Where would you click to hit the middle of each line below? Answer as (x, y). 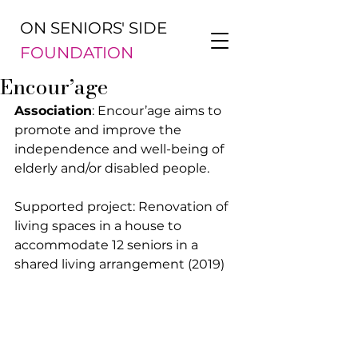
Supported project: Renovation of (123, 207)
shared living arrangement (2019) (119, 264)
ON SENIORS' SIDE (93, 28)
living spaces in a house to (99, 226)
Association (53, 111)
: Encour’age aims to (158, 111)
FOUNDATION (77, 53)
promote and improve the (99, 130)
